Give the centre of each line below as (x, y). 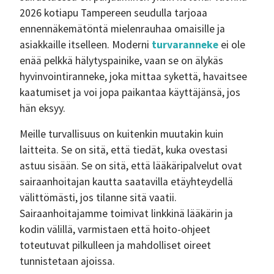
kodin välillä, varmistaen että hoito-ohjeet (115, 229)
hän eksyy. (43, 108)
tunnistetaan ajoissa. (67, 261)
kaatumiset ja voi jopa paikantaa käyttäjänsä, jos (130, 92)
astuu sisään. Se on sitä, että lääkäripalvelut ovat (131, 166)
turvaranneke (185, 45)
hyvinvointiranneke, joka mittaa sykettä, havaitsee (133, 76)
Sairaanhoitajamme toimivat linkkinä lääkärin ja (126, 213)
